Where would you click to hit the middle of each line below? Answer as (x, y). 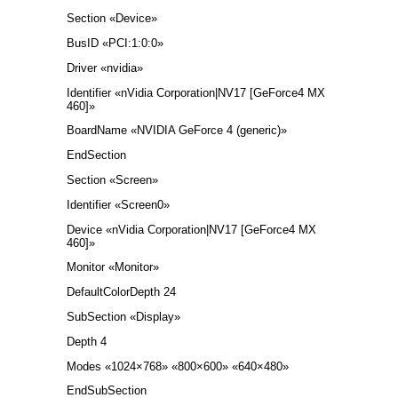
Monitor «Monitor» (113, 267)
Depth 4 (87, 341)
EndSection (96, 155)
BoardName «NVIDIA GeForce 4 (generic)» (177, 131)
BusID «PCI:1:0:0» (115, 44)
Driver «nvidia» (105, 68)
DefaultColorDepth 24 (121, 292)
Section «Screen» (112, 180)
